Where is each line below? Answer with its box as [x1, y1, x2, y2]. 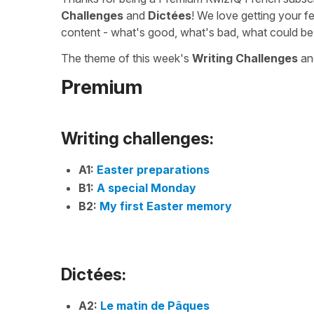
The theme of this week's [61, 51, 192, 65]
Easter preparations [97, 162, 210, 177]
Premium [61, 75, 143, 99]
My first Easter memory [100, 198, 232, 213]
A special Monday [97, 180, 196, 195]
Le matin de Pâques [100, 298, 210, 313]
